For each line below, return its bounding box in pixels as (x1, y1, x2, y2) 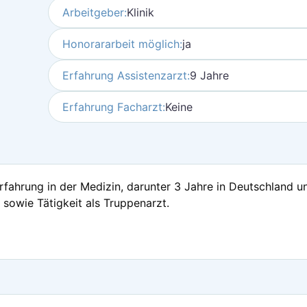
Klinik (126, 5, 154, 19)
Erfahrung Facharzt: (62, 100, 165, 114)
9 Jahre (189, 69, 229, 82)
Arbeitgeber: (62, 5, 127, 19)
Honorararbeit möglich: (62, 37, 182, 51)
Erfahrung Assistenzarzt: (62, 69, 190, 82)
